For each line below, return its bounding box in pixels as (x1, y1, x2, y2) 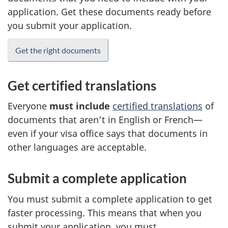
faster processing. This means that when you (8, 206, 202, 219)
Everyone (8, 100, 49, 112)
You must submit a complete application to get (8, 192, 212, 205)
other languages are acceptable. (8, 141, 147, 153)
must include (49, 100, 110, 112)
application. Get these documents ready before (8, 6, 211, 18)
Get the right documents (15, 45, 101, 55)
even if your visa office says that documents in (8, 127, 208, 139)
